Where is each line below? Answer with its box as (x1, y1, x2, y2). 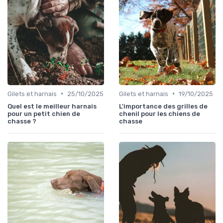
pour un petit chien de (7, 110, 80, 117)
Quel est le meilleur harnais (7, 102, 97, 110)
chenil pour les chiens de (119, 110, 200, 117)
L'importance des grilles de (119, 102, 208, 110)
